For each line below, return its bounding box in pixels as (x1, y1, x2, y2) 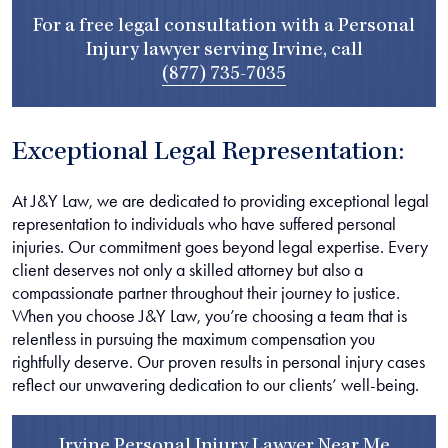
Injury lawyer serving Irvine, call (85, 40, 363, 61)
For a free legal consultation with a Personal (33, 16, 415, 37)
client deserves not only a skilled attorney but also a (12, 258, 363, 281)
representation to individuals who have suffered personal (12, 212, 396, 235)
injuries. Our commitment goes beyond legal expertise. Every (12, 235, 428, 258)
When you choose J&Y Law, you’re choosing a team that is (12, 304, 407, 327)
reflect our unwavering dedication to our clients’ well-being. (12, 373, 419, 396)
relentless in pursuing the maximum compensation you (12, 327, 375, 350)
